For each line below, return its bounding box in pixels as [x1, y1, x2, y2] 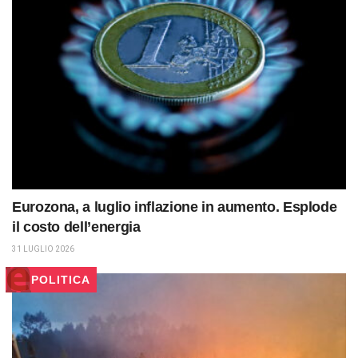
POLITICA [31, 273, 90, 287]
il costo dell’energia [12, 219, 141, 236]
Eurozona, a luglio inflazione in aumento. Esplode [12, 199, 337, 216]
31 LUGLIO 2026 [12, 245, 74, 254]
